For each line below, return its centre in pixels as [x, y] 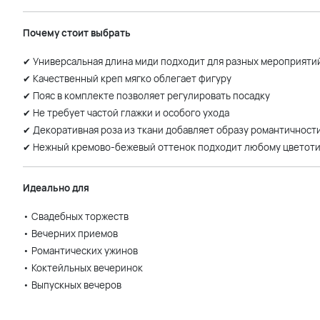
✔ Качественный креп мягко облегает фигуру [127, 79]
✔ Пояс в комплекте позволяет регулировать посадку [146, 96]
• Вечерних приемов [70, 234]
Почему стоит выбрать [77, 33]
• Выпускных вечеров [72, 285]
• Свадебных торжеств [76, 216]
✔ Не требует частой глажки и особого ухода [126, 113]
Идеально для [56, 188]
